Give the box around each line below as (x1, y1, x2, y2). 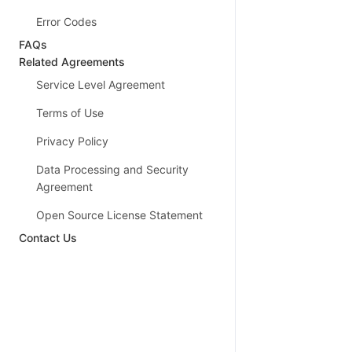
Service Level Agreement (36, 78, 165, 91)
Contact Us (19, 231, 77, 244)
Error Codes (36, 15, 97, 28)
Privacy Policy (36, 134, 108, 148)
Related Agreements (19, 55, 125, 68)
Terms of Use (36, 106, 104, 119)
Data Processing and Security (36, 163, 189, 176)
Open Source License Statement (36, 208, 203, 222)
